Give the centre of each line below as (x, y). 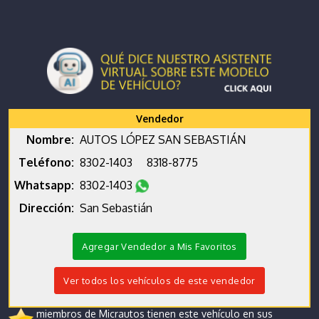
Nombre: (50, 139)
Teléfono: (46, 162)
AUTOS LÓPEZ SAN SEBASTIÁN (163, 139)
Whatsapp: (44, 185)
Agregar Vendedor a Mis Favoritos (159, 246)
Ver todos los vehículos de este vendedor (159, 280)
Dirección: (47, 208)
